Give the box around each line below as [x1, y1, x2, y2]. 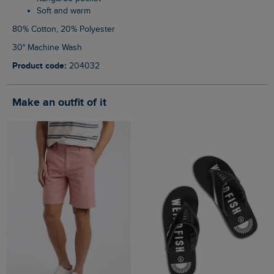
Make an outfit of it [21, 96, 106, 110]
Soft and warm [42, 6, 91, 17]
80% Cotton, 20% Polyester [17, 24, 115, 35]
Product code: [18, 61, 67, 72]
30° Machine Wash [17, 43, 82, 53]
